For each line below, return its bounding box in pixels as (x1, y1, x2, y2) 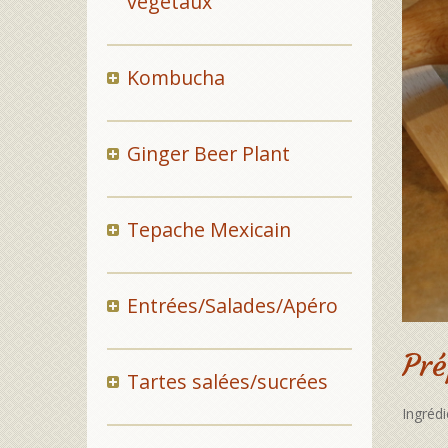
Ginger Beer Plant (126, 140, 290, 167)
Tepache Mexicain (126, 216, 291, 243)
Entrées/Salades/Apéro (126, 292, 338, 319)
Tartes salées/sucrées (126, 368, 328, 395)
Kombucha (126, 64, 225, 91)
